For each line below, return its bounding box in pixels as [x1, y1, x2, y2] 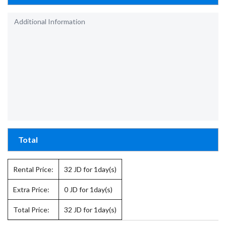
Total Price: [13, 205, 49, 214]
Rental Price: [13, 165, 53, 174]
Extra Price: [13, 185, 49, 194]
